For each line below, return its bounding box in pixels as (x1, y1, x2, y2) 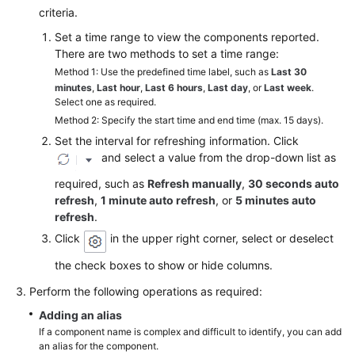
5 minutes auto (235, 193, 316, 207)
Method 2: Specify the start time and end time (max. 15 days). (55, 114, 323, 126)
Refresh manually (147, 177, 242, 190)
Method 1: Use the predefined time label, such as (55, 66, 271, 78)
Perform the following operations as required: (29, 284, 262, 298)
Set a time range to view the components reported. (55, 30, 319, 44)
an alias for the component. (39, 340, 158, 352)
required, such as (55, 177, 147, 190)
